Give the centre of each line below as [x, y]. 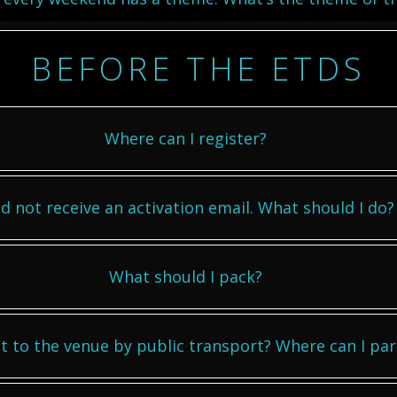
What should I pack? [186, 276]
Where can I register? [186, 138]
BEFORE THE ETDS [198, 69]
